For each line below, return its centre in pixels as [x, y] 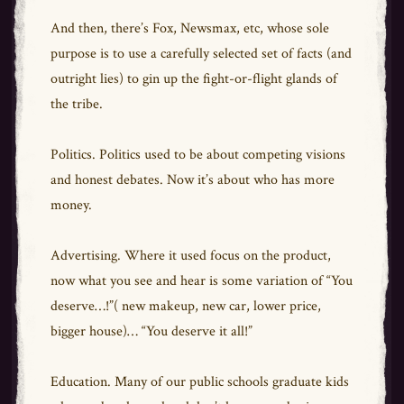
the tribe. [78, 104]
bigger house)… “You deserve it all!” [151, 331]
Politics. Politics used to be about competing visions [197, 155]
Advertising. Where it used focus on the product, [190, 256]
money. [71, 205]
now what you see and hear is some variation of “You [201, 281]
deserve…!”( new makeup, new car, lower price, [185, 306]
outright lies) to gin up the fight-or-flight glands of [193, 79]
